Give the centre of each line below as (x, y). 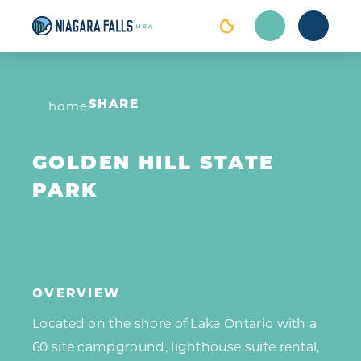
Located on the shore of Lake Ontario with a (175, 324)
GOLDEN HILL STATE (154, 164)
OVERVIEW (77, 295)
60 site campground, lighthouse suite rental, (176, 347)
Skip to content (70, 28)
